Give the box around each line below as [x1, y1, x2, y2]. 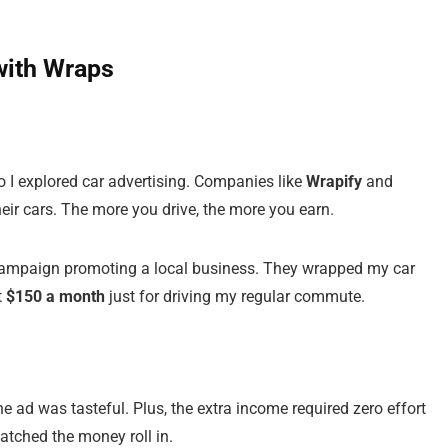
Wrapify [306, 172, 362, 191]
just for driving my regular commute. [105, 287, 365, 306]
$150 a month [6, 287, 105, 306]
